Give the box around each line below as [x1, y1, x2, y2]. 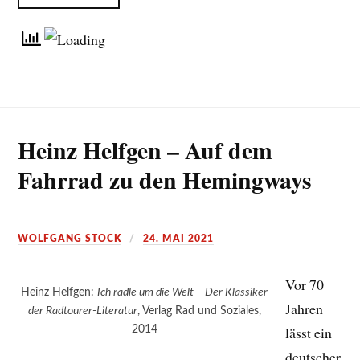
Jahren [285, 299, 324, 319]
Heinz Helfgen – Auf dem [18, 133, 273, 168]
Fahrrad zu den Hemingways [18, 162, 313, 198]
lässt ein [285, 323, 333, 343]
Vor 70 [285, 275, 325, 295]
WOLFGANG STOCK [18, 234, 122, 244]
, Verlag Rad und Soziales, [137, 305, 261, 317]
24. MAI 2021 [143, 234, 215, 244]
